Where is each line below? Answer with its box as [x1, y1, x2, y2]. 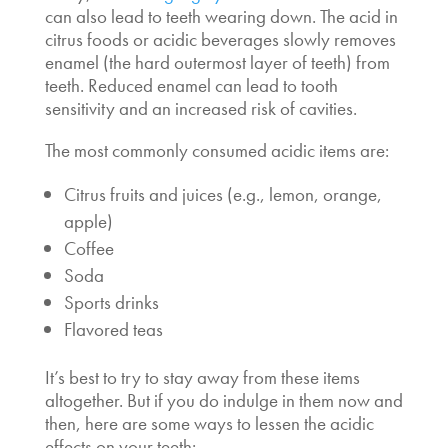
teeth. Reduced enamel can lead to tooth [44, 72, 338, 98]
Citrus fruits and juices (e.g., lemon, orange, [63, 181, 382, 207]
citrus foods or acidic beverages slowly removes [44, 26, 396, 52]
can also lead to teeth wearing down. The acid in [44, 3, 398, 29]
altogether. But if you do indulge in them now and [44, 387, 403, 413]
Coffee [63, 235, 114, 261]
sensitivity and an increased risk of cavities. [44, 95, 357, 121]
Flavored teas [63, 316, 163, 342]
